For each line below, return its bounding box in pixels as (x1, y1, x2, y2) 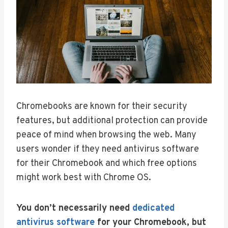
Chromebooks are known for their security (16, 100, 187, 112)
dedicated (132, 202, 175, 214)
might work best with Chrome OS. (16, 172, 151, 184)
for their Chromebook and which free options (16, 157, 197, 169)
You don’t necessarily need (16, 202, 132, 214)
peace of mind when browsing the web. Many (16, 129, 196, 141)
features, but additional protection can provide (16, 115, 208, 127)
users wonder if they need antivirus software (16, 143, 199, 155)
